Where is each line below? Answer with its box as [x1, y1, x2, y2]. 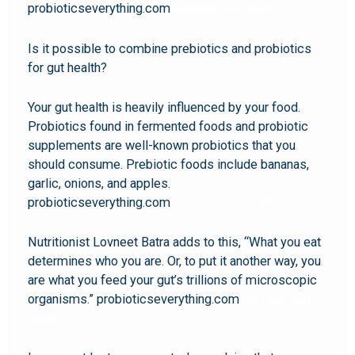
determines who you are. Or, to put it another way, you [28, 254, 322, 269]
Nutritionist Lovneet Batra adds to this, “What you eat [28, 235, 322, 250]
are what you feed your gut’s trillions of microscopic [28, 273, 318, 288]
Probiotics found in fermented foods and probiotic [28, 118, 309, 134]
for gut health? [28, 59, 108, 75]
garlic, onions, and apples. [28, 175, 171, 191]
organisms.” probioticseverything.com [28, 292, 240, 307]
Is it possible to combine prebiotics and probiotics [28, 40, 312, 56]
